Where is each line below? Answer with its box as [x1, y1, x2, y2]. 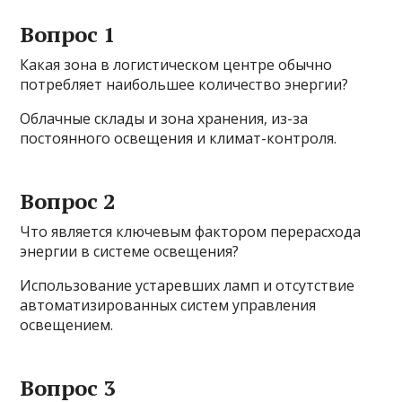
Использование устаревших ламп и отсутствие [20, 275, 355, 296]
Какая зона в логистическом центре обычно [20, 55, 333, 75]
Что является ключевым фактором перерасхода [20, 222, 362, 242]
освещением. [20, 315, 114, 336]
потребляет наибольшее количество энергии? [20, 74, 349, 95]
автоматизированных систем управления [20, 295, 317, 316]
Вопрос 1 [20, 20, 117, 49]
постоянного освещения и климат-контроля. [20, 128, 337, 149]
